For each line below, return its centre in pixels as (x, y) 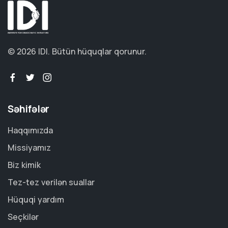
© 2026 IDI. (30, 52)
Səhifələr (29, 109)
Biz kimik (24, 165)
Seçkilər (23, 217)
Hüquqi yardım (36, 200)
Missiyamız (29, 148)
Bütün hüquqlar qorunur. (99, 52)
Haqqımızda (30, 131)
